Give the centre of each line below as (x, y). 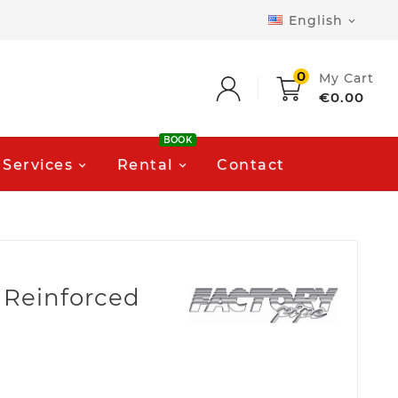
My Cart (346, 78)
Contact (251, 164)
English (316, 20)
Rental (145, 164)
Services (38, 164)
